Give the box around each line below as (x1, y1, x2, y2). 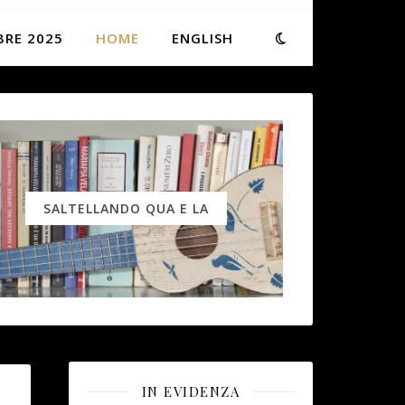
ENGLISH (172, 29, 233, 47)
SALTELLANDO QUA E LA (43, 200, 210, 217)
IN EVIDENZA (141, 381, 240, 400)
